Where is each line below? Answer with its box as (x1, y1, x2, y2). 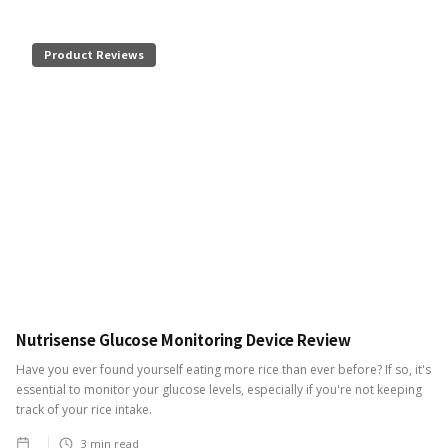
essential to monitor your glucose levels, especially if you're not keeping (16, 380, 422, 398)
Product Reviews (44, 46, 144, 62)
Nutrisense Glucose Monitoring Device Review (16, 328, 351, 350)
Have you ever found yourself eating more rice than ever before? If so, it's (16, 360, 431, 378)
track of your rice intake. (16, 400, 152, 418)
